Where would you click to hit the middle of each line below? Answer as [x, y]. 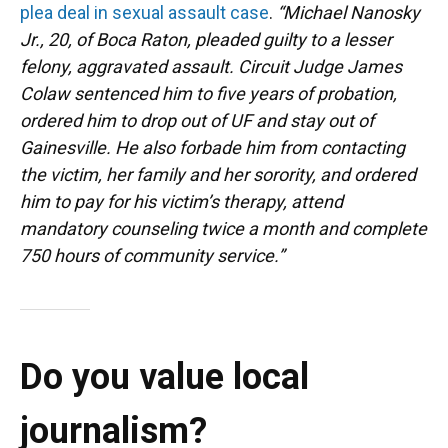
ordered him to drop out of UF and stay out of [197, 120]
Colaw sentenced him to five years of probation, [208, 93]
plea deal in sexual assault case [144, 12]
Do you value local [164, 377]
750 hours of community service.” [152, 255]
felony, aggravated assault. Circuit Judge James [211, 66]
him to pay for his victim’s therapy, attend [181, 201]
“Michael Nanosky [348, 12]
